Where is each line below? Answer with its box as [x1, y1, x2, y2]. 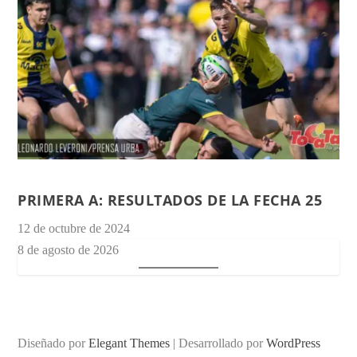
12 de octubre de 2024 [18, 221, 131, 235]
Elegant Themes [88, 335, 171, 350]
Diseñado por [18, 335, 89, 350]
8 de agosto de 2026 [18, 242, 120, 257]
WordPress [266, 335, 321, 350]
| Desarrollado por [170, 335, 267, 350]
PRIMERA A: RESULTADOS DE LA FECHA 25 [18, 190, 323, 210]
